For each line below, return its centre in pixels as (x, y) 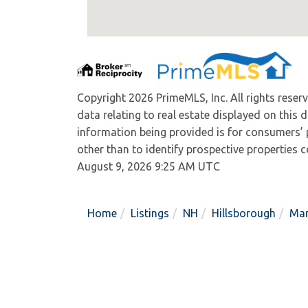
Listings (150, 213)
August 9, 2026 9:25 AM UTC (148, 167)
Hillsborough (244, 213)
